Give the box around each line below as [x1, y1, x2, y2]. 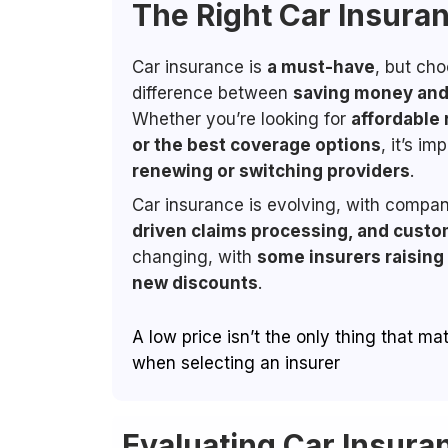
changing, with [132, 247, 257, 267]
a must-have [267, 57, 375, 77]
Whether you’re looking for [132, 109, 351, 129]
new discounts [132, 273, 258, 293]
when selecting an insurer [132, 353, 340, 373]
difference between [132, 83, 293, 103]
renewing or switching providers [132, 161, 410, 181]
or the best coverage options [132, 135, 381, 155]
